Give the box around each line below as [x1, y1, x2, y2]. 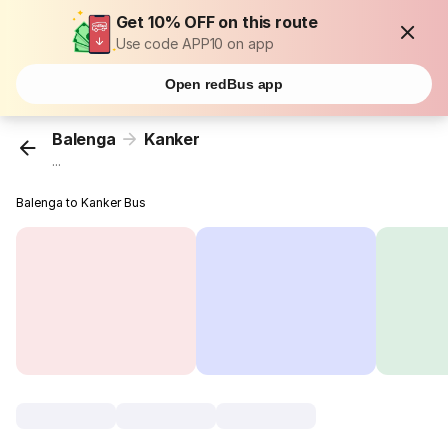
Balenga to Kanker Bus [16, 195, 147, 211]
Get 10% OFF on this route [115, 12, 319, 32]
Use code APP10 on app [115, 35, 274, 52]
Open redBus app [164, 76, 284, 92]
